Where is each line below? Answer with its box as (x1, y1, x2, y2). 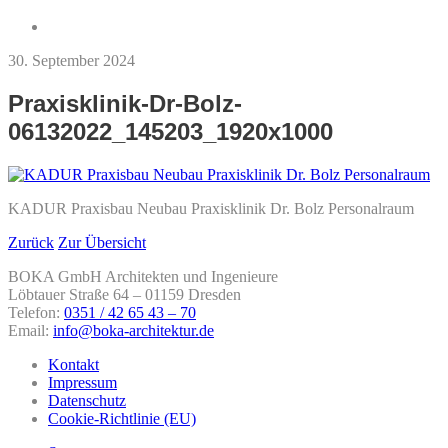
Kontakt (48, 355, 99, 373)
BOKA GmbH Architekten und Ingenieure (8, 267, 278, 285)
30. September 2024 (8, 51, 135, 69)
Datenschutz (48, 391, 126, 409)
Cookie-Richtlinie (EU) (48, 409, 196, 427)
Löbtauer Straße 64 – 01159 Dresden (8, 285, 241, 303)
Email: (8, 321, 53, 339)
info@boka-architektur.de (53, 321, 214, 339)
